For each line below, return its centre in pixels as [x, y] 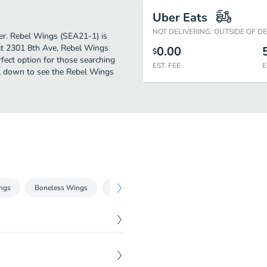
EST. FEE [167, 66]
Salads [175, 188]
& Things [126, 188]
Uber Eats [180, 18]
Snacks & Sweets [236, 188]
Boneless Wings [61, 188]
